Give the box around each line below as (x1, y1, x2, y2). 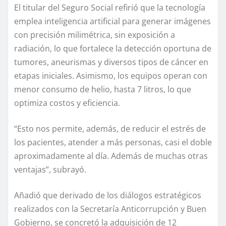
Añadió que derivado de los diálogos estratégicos (14, 189, 201, 201)
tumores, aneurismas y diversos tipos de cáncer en (14, 56, 208, 68)
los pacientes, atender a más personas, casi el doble (14, 136, 212, 148)
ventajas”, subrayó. (14, 163, 86, 175)
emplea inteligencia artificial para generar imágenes (14, 15, 211, 27)
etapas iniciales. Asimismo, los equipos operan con (14, 70, 207, 81)
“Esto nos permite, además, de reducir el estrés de (14, 123, 206, 134)
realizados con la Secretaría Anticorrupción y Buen (14, 203, 206, 214)
